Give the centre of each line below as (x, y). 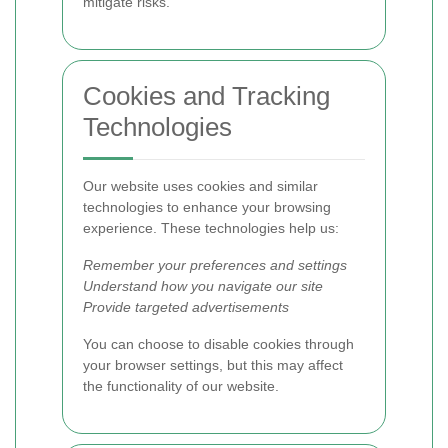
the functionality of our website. (181, 386)
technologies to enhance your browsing (207, 207)
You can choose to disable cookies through (218, 344)
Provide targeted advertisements (186, 307)
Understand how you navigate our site (203, 286)
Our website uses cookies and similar (200, 186)
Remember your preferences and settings (215, 265)
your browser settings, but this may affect (213, 365)
